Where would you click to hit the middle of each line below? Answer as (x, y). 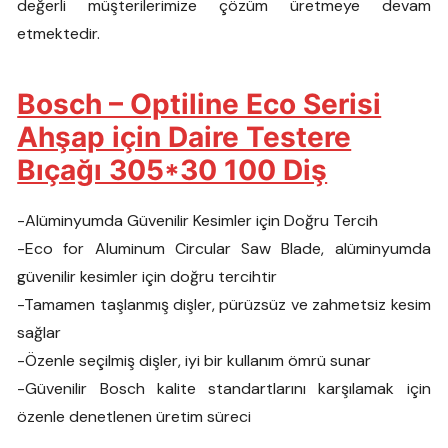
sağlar (39, 333)
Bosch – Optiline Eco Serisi (199, 104)
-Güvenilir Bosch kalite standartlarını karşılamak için (224, 389)
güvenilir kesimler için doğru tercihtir (147, 277)
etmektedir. (59, 34)
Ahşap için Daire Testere (184, 137)
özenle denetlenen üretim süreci (134, 417)
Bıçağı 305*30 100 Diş (172, 170)
